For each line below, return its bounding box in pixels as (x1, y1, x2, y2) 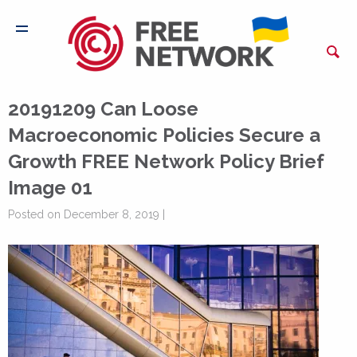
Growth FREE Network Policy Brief (8, 150, 324, 173)
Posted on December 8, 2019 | (8, 208, 165, 221)
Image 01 (8, 176, 92, 199)
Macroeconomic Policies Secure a (8, 124, 320, 147)
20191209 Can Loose (8, 97, 198, 120)
